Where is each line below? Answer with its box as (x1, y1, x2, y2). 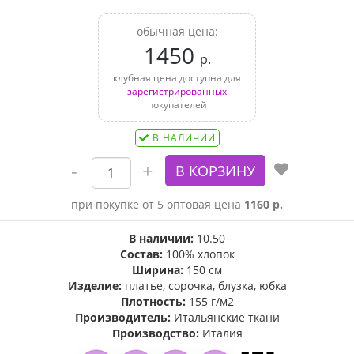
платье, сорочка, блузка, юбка (121, 278, 287, 293)
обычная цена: (136, 24, 218, 39)
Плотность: (120, 294, 186, 309)
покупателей (147, 98, 207, 111)
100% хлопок (162, 247, 235, 262)
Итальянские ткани (173, 310, 280, 325)
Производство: (111, 326, 199, 341)
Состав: (119, 247, 163, 262)
